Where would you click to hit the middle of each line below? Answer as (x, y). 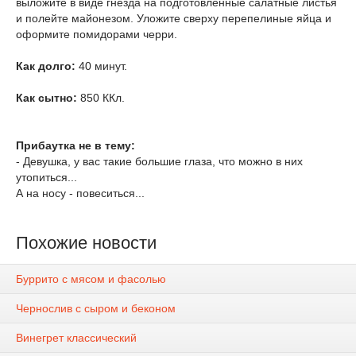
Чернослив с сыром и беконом (96, 309)
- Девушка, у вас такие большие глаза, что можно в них (159, 161)
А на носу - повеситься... (80, 193)
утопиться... (46, 177)
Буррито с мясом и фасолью (91, 279)
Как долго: (46, 66)
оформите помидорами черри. (97, 34)
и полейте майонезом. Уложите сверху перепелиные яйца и (174, 18)
